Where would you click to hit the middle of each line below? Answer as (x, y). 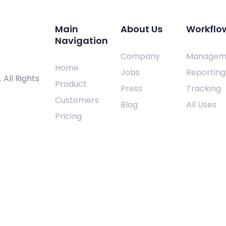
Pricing (68, 116)
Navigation (81, 40)
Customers (77, 100)
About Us (141, 29)
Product (71, 84)
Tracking (203, 88)
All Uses (201, 104)
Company (140, 56)
